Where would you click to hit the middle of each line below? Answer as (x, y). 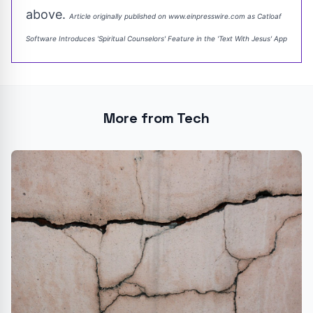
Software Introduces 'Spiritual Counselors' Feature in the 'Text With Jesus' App (156, 38)
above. (48, 14)
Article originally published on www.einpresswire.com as (163, 16)
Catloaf (269, 16)
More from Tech (156, 118)
